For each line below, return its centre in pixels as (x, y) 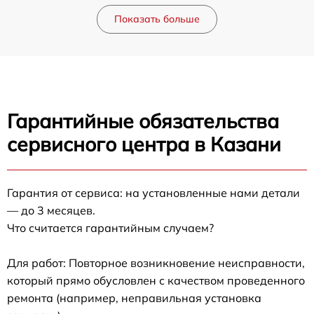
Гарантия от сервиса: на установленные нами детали (153, 192)
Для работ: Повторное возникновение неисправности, (156, 262)
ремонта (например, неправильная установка (134, 298)
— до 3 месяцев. (51, 210)
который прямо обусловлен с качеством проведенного (156, 280)
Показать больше (157, 19)
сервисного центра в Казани (144, 144)
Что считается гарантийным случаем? (110, 227)
